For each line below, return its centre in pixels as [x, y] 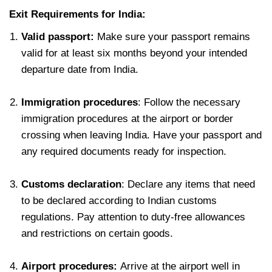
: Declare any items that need [188, 184]
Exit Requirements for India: [77, 14]
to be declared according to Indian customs [119, 200]
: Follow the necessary [189, 102]
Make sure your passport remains [174, 36]
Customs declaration [71, 184]
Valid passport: [59, 36]
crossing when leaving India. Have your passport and [141, 135]
